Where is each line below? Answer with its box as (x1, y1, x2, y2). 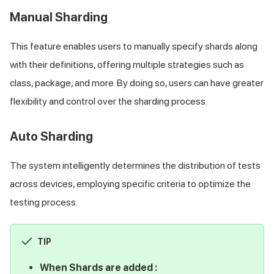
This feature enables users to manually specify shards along (10, 40, 257, 52)
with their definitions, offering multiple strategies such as (10, 58, 244, 70)
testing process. (10, 196, 78, 208)
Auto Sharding (10, 128, 93, 144)
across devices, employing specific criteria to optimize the (10, 177, 251, 190)
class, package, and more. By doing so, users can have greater (10, 76, 264, 89)
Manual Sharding (10, 9, 108, 24)
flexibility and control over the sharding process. (10, 95, 207, 107)
